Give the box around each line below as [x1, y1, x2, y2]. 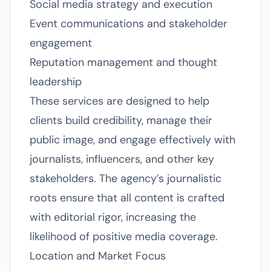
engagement [30, 36, 92, 50]
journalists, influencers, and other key [30, 152, 214, 166]
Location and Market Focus [30, 249, 166, 263]
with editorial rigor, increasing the [30, 210, 196, 224]
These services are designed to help [30, 94, 209, 108]
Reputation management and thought [30, 55, 217, 70]
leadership [30, 74, 82, 89]
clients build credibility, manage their [30, 113, 212, 128]
